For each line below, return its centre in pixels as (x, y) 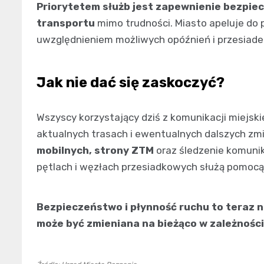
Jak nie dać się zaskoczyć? (131, 82)
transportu (66, 23)
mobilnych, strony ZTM (95, 150)
